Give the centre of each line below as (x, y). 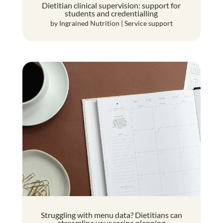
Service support (148, 23)
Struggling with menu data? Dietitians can (111, 215)
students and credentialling (111, 13)
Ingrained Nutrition (89, 23)
